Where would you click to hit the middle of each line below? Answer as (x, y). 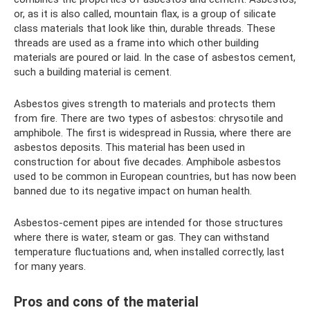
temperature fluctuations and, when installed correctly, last (149, 252)
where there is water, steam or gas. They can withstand (142, 238)
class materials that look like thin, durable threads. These (145, 29)
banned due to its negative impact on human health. (133, 191)
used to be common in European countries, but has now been (155, 177)
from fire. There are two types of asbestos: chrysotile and (148, 119)
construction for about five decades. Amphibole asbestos (147, 162)
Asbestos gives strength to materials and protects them (145, 104)
